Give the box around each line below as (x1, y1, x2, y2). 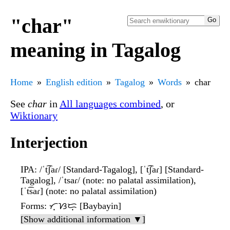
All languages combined (60, 98, 161, 109)
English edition (46, 76, 102, 87)
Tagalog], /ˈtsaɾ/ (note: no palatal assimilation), (21, 175, 196, 186)
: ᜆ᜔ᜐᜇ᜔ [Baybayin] (44, 201, 121, 212)
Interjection (10, 134, 88, 151)
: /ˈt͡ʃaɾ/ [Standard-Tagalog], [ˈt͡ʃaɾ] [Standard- (34, 164, 204, 175)
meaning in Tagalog (10, 38, 181, 62)
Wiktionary (10, 109, 57, 121)
